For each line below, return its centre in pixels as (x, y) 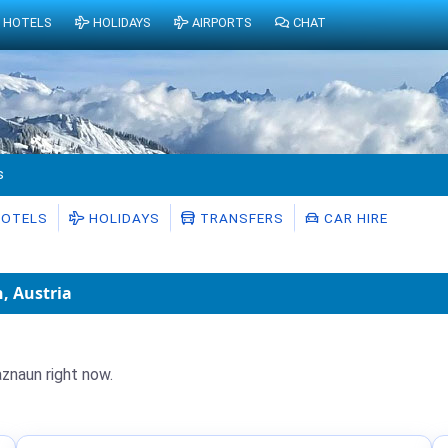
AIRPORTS (221, 23)
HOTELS (27, 23)
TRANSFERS (240, 218)
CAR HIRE (354, 218)
